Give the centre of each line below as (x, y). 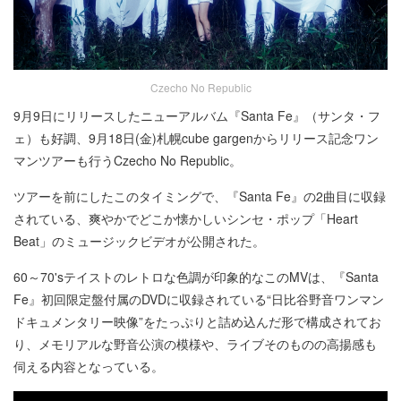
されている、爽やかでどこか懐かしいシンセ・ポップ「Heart (186, 219)
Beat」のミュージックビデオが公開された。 (139, 241)
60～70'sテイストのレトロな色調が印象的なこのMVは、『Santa (196, 277)
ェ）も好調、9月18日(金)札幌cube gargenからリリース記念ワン (196, 138)
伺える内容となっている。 (89, 367)
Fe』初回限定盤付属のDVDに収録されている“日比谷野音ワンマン (199, 299)
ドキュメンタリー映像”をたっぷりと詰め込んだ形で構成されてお (197, 322)
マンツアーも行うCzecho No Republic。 (128, 161)
